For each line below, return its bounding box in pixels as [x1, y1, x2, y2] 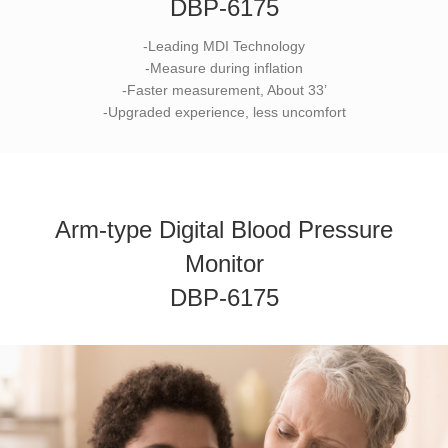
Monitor [184, 250, 264, 278]
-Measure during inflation [145, 60, 303, 77]
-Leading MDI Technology [143, 38, 305, 55]
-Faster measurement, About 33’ [121, 82, 327, 99]
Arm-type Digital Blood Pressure [55, 216, 393, 244]
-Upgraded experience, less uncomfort [102, 104, 346, 121]
